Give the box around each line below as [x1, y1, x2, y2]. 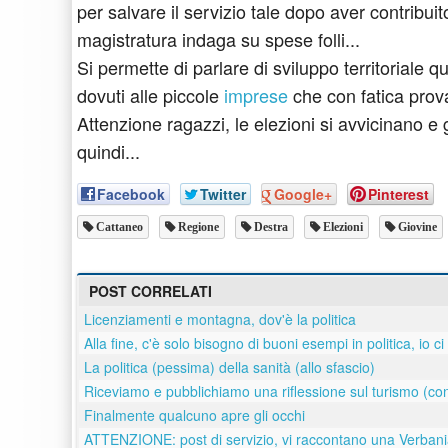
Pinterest [368, 184, 429, 205]
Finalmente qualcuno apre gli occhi [84, 405, 305, 426]
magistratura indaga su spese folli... [77, 26, 360, 52]
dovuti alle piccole [77, 82, 224, 108]
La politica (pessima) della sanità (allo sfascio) [84, 357, 375, 378]
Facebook [97, 184, 165, 205]
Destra [251, 221, 288, 234]
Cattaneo [93, 221, 143, 234]
